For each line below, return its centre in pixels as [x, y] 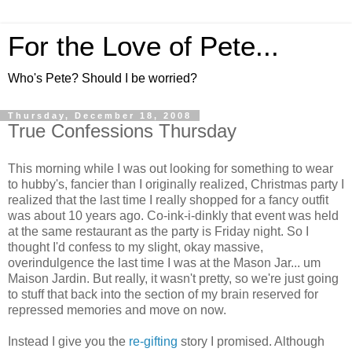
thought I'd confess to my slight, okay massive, [136, 247]
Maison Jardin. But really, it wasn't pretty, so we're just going [173, 278]
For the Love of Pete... [143, 46]
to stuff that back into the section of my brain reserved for [163, 294]
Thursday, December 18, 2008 [100, 115]
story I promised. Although [251, 341]
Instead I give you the [68, 341]
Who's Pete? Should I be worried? [103, 78]
